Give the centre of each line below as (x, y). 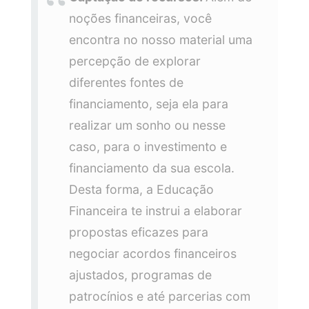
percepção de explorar (134, 61)
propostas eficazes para (138, 232)
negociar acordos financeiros (152, 254)
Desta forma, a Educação (141, 190)
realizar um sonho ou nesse (147, 126)
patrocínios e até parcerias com (159, 297)
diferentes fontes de (126, 83)
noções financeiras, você (140, 19)
